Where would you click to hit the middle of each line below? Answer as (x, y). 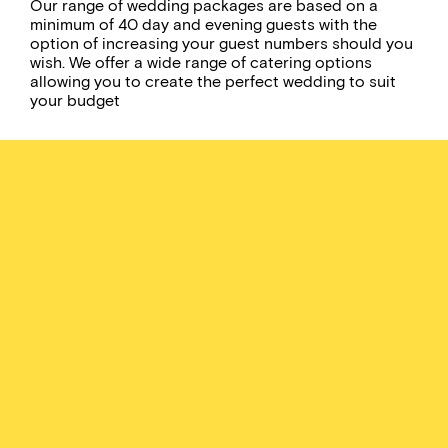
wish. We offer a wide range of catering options (201, 63)
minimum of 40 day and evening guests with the (203, 25)
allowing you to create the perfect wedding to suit (213, 82)
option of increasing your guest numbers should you (221, 44)
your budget (75, 101)
